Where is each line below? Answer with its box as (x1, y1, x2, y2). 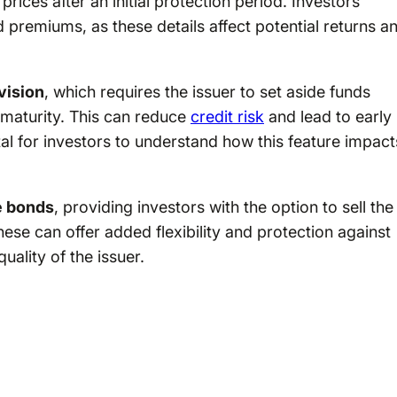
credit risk (190, 106, 264, 126)
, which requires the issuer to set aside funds (43, 82, 370, 101)
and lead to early (263, 106, 392, 126)
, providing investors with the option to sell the (53, 197, 393, 216)
